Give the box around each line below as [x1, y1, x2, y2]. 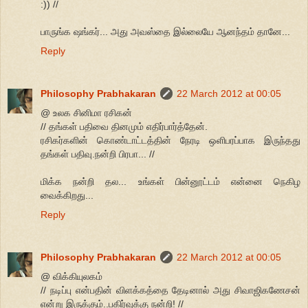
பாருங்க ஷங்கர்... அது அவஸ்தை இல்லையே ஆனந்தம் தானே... [41, 26, 290, 38]
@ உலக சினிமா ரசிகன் [41, 107, 132, 119]
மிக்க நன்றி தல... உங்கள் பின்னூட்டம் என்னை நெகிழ [41, 176, 300, 188]
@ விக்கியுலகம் [41, 271, 102, 283]
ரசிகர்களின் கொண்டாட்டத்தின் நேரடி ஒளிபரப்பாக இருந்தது [41, 135, 300, 146]
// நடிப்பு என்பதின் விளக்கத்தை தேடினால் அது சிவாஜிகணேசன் [41, 285, 300, 296]
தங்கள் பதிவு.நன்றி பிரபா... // [41, 148, 155, 160]
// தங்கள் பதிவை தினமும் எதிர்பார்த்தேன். [41, 121, 208, 133]
